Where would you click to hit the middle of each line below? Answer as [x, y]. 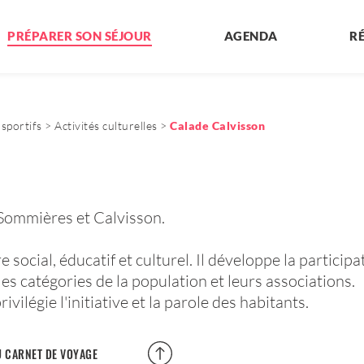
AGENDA [251, 35]
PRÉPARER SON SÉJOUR [80, 35]
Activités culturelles [106, 126]
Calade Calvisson [217, 126]
